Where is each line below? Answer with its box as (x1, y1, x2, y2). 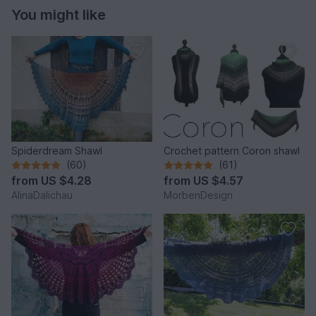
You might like (11, 6, 106, 24)
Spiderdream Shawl (11, 145, 102, 157)
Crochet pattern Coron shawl (164, 145, 300, 157)
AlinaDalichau (11, 189, 73, 202)
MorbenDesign (164, 189, 233, 202)
